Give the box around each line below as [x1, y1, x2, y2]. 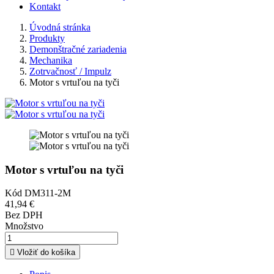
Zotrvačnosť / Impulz [29, 66, 111, 76]
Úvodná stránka [29, 22, 91, 32]
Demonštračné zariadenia [29, 44, 127, 54]
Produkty [29, 33, 65, 43]
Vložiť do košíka [17, 248, 75, 257]
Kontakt [29, 1, 61, 12]
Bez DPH [5, 210, 43, 221]
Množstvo [5, 221, 43, 232]
